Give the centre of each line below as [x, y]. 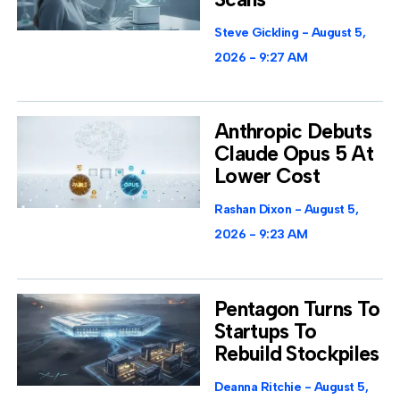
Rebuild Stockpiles [297, 354]
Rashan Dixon [254, 210]
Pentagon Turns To [297, 309]
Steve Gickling [258, 32]
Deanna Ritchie [259, 387]
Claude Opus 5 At [294, 154]
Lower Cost [267, 176]
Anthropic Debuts [293, 132]
